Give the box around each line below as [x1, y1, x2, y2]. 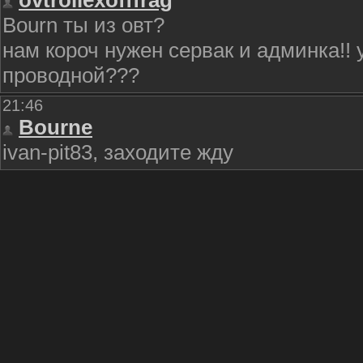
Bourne [19, 115, 92, 139]
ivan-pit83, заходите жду [2, 140, 233, 164]
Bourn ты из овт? [2, 13, 164, 37]
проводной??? [2, 63, 139, 88]
